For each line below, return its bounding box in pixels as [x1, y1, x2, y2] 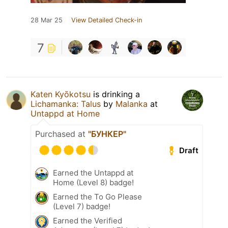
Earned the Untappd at [53, 168, 133, 178]
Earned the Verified [53, 216, 122, 226]
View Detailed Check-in [71, 16, 142, 24]
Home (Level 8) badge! [53, 178, 134, 188]
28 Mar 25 [31, 16, 63, 24]
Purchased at [35, 129, 88, 139]
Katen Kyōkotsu [31, 89, 91, 100]
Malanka [116, 99, 148, 109]
